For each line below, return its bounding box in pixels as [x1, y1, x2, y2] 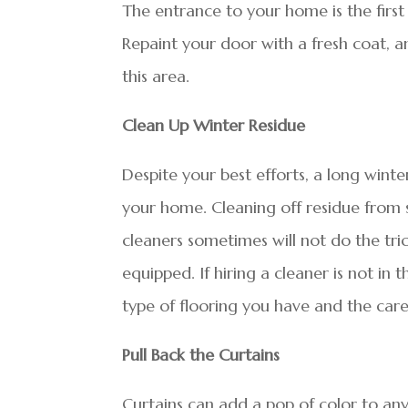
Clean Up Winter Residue [122, 115, 306, 136]
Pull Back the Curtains [122, 344, 280, 365]
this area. [122, 66, 190, 87]
